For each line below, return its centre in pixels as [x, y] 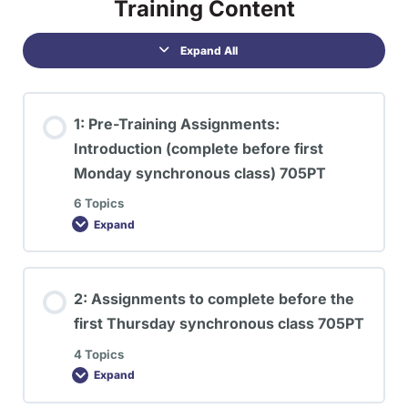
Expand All [209, 50]
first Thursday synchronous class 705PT [219, 324]
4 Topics [99, 354]
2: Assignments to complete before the [214, 299]
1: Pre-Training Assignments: [177, 123]
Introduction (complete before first [199, 148]
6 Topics [99, 204]
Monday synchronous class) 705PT [200, 173]
